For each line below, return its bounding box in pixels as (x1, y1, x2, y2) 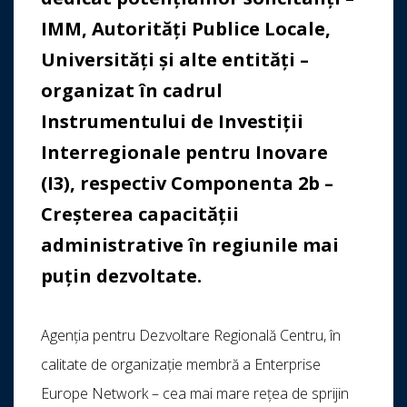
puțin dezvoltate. (41, 263, 202, 289)
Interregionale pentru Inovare (41, 140, 328, 165)
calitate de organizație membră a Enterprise (41, 354, 321, 375)
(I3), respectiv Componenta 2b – (41, 171, 333, 196)
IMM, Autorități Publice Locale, (41, 16, 331, 42)
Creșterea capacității (41, 202, 239, 227)
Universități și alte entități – (41, 47, 309, 73)
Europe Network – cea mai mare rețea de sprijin (41, 383, 349, 404)
